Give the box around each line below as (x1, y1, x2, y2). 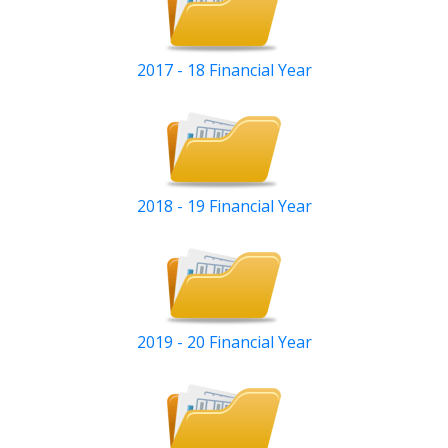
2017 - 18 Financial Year (136, 59, 312, 82)
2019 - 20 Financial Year (136, 331, 312, 354)
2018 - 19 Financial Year (136, 195, 312, 218)
